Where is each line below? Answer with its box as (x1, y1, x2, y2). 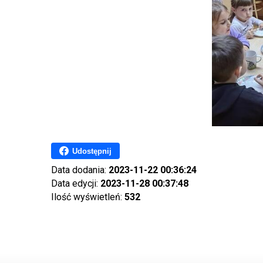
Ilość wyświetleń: (51, 191, 124, 203)
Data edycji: (51, 178, 100, 189)
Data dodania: (51, 164, 109, 176)
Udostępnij (72, 146, 112, 156)
